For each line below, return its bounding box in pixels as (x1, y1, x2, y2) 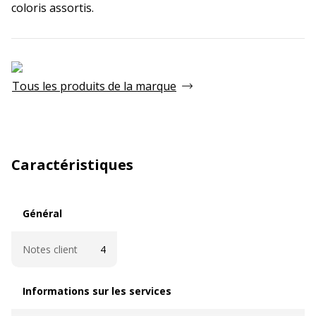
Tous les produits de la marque (12, 78, 176, 94)
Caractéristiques (11, 154, 133, 174)
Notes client (23, 242, 78, 256)
